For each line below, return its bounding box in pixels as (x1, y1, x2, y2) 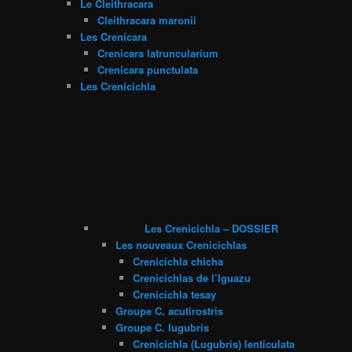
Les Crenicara (79, 28, 147, 44)
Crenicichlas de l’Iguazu (133, 269, 251, 285)
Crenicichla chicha (133, 253, 224, 269)
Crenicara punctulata (97, 61, 199, 77)
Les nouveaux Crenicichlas (115, 236, 247, 252)
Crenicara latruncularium (97, 45, 219, 60)
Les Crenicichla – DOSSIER (145, 220, 278, 236)
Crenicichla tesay (133, 286, 217, 302)
